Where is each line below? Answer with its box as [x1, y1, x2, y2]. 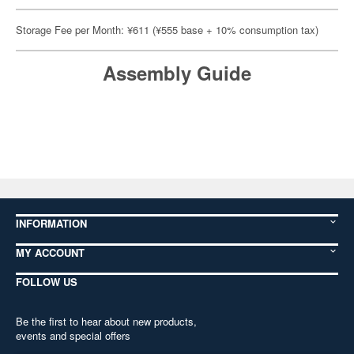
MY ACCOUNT [16, 245, 85, 260]
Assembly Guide [103, 59, 251, 86]
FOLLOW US [16, 274, 77, 289]
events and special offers [16, 328, 130, 343]
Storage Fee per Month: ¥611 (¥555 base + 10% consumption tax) [16, 22, 318, 37]
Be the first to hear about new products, [16, 314, 197, 329]
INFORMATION [16, 216, 87, 231]
